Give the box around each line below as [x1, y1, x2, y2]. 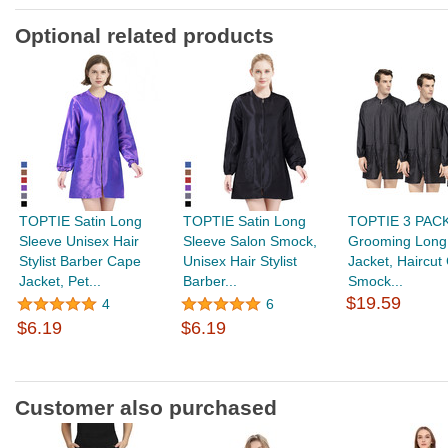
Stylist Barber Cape [19, 253, 142, 269]
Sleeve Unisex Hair [19, 233, 140, 249]
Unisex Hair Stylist [183, 253, 298, 269]
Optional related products [15, 24, 274, 47]
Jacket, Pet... [19, 273, 102, 289]
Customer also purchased [15, 396, 277, 419]
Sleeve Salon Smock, [183, 233, 318, 249]
